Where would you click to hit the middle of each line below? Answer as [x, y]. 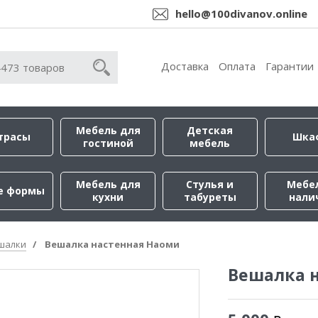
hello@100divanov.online [241, 13]
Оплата [237, 66]
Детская [210, 130]
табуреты [210, 197]
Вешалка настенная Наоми [112, 244]
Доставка [185, 66]
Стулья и [210, 184]
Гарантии [290, 66]
